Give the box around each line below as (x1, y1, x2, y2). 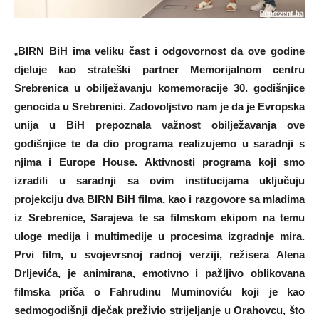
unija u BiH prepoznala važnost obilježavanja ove (14, 118, 305, 131)
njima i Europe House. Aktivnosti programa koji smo (14, 155, 305, 168)
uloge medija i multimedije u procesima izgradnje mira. (14, 229, 305, 242)
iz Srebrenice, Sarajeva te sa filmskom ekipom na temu (14, 211, 305, 224)
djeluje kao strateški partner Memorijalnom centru (14, 63, 305, 75)
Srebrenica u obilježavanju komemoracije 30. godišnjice (14, 81, 305, 94)
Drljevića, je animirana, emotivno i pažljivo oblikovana (14, 266, 305, 279)
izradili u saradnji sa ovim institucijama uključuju (14, 174, 305, 187)
